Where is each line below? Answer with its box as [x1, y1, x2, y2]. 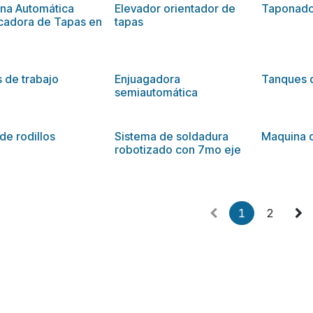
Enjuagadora [115, 71, 181, 86]
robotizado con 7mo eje [115, 142, 242, 156]
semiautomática [115, 85, 198, 99]
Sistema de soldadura [115, 129, 229, 143]
